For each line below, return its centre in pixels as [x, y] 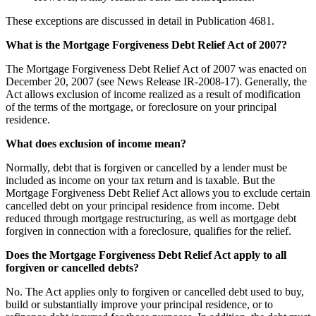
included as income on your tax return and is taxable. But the [140, 180]
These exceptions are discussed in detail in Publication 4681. [140, 20]
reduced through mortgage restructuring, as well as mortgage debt [151, 218]
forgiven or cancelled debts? [72, 267]
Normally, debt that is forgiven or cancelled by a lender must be [146, 167]
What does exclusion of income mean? [96, 143]
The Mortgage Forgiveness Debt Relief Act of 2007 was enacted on [156, 68]
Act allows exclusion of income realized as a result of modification [153, 94]
